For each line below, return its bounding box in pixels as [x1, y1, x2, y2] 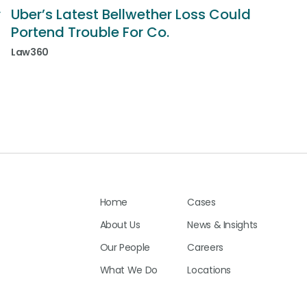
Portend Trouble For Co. [11, 23, 169, 42]
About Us [99, 218, 140, 232]
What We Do [99, 263, 158, 278]
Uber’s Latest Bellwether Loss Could [11, 5, 251, 24]
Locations [187, 263, 232, 278]
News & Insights [187, 218, 258, 232]
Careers [187, 241, 223, 255]
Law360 [11, 45, 49, 59]
